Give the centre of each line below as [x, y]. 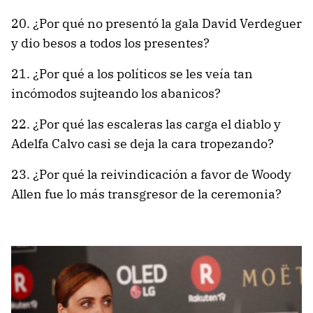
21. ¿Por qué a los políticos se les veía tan [132, 73]
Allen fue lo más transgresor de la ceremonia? [146, 194]
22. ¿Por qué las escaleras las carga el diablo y [146, 124]
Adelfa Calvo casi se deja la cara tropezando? [143, 143]
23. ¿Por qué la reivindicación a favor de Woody [151, 174]
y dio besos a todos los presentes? [110, 43]
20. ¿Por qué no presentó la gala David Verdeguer [156, 23]
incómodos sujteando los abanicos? [116, 93]
